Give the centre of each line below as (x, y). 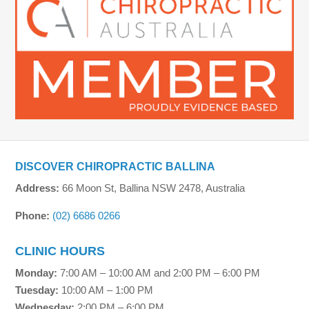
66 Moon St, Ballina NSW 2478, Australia (152, 188)
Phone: (33, 215)
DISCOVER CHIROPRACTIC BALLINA (116, 166)
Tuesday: (37, 290)
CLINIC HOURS (60, 251)
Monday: (37, 272)
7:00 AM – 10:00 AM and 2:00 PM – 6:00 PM (159, 272)
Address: (38, 188)
